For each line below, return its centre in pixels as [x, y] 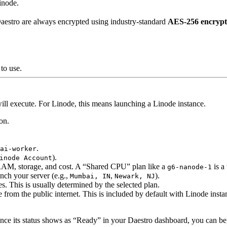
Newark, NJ [135, 176]
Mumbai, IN [90, 176]
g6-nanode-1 [190, 167]
